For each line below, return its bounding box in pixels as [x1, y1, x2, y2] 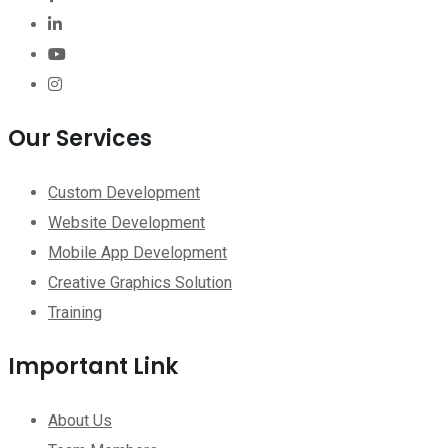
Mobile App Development [48, 242, 227, 262]
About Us [48, 410, 112, 430]
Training [48, 302, 102, 322]
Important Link [8, 350, 178, 382]
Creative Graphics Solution [48, 272, 232, 292]
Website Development [48, 212, 205, 232]
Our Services [8, 122, 152, 154]
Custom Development [48, 182, 200, 202]
